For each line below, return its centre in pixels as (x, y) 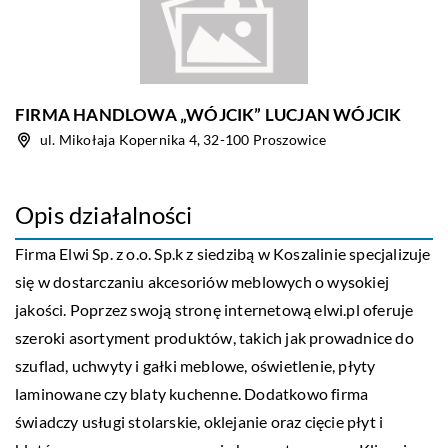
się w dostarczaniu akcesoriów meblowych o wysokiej (202, 281)
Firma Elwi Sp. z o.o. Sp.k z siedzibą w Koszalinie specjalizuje (223, 253)
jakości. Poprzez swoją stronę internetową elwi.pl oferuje (214, 309)
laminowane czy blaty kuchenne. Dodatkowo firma (192, 393)
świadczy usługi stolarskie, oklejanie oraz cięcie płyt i (199, 421)
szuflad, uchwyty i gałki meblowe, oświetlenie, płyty (195, 365)
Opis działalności (104, 214)
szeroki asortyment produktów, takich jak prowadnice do (214, 337)
